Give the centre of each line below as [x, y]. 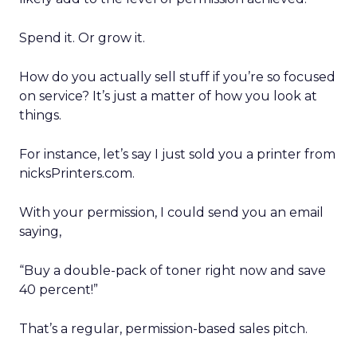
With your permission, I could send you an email [171, 212]
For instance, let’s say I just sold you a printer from [177, 154]
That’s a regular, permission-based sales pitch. [163, 329]
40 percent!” [59, 290]
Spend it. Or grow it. [82, 38]
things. [40, 115]
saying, [40, 231]
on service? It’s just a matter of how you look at [168, 96]
